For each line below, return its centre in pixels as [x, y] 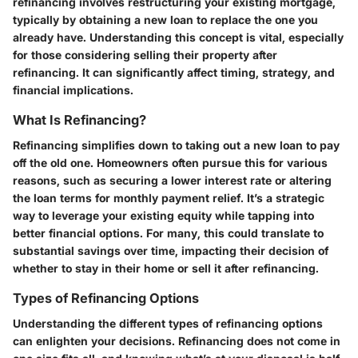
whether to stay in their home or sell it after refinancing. [166, 268]
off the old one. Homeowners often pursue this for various [170, 163]
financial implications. [73, 90]
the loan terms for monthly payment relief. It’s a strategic [169, 198]
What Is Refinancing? [80, 120]
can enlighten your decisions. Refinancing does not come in [177, 341]
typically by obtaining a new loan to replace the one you [165, 20]
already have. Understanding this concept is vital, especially [178, 37]
